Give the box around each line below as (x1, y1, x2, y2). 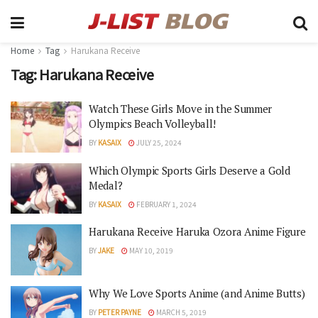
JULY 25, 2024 (135, 137, 182, 148)
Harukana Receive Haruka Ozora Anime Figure (89, 224, 306, 238)
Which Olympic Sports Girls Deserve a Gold (89, 163, 290, 177)
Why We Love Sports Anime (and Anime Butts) (89, 285, 305, 300)
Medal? (89, 177, 123, 192)
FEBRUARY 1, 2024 (135, 198, 197, 209)
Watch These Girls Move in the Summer (89, 102, 273, 116)
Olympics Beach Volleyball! (89, 116, 216, 131)
